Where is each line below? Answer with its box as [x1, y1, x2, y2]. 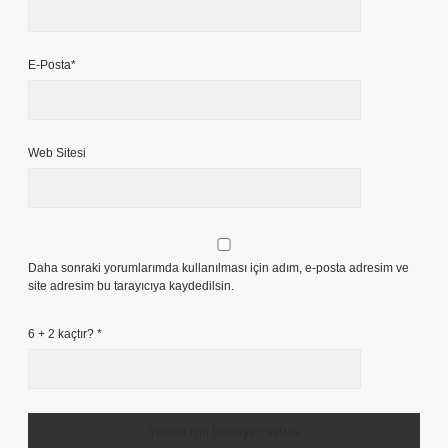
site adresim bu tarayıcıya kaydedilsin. [28, 279, 234, 293]
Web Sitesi [28, 146, 86, 160]
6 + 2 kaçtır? [28, 327, 97, 341]
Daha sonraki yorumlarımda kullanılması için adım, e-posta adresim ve [28, 261, 409, 275]
